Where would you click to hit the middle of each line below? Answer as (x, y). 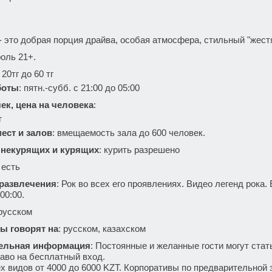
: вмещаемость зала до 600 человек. (129, 133)
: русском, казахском (102, 229)
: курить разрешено (139, 150)
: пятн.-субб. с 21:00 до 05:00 (79, 88)
